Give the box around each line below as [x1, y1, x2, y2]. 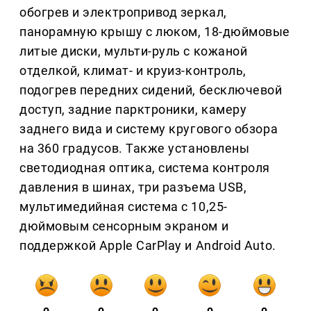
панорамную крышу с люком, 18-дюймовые [19, 24, 290, 40]
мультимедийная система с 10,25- [19, 199, 228, 215]
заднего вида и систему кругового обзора [19, 121, 278, 137]
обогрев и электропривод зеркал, [19, 5, 227, 20]
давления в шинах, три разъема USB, [19, 180, 247, 195]
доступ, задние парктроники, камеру [19, 102, 247, 117]
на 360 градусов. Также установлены [19, 141, 250, 156]
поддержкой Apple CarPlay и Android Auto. [19, 238, 276, 253]
